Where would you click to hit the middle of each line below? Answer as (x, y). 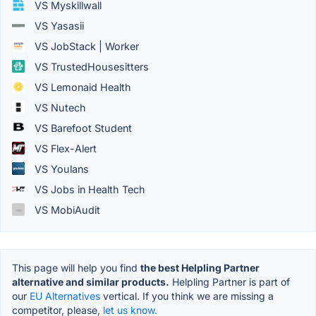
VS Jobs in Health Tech (89, 189)
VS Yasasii (58, 25)
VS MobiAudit (66, 209)
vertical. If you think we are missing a (187, 296)
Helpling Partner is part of (230, 281)
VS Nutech (59, 107)
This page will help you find (76, 267)
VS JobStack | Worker (85, 46)
